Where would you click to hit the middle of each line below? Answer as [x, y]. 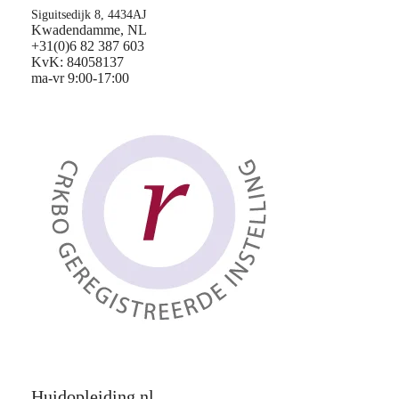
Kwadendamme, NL [89, 30]
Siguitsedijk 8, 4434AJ [90, 15]
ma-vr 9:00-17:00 [80, 78]
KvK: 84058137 [77, 62]
